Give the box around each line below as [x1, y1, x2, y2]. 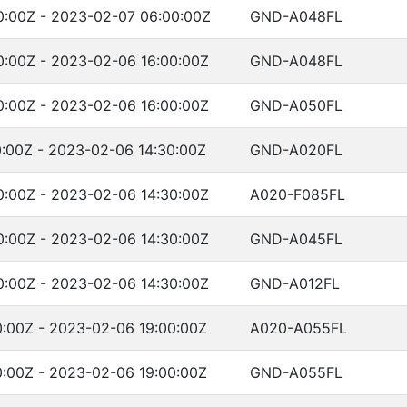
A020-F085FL [250, 185, 345, 203]
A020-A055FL [250, 319, 347, 337]
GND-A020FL [250, 141, 342, 159]
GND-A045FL [250, 230, 342, 248]
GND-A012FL [250, 274, 340, 293]
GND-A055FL [250, 363, 342, 382]
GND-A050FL [250, 96, 342, 114]
